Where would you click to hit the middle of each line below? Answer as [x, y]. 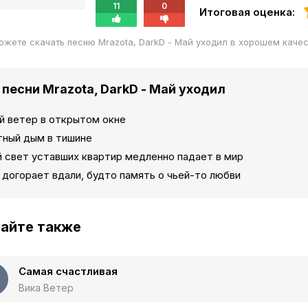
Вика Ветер [46, 288]
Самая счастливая [68, 271]
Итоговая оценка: [247, 12]
